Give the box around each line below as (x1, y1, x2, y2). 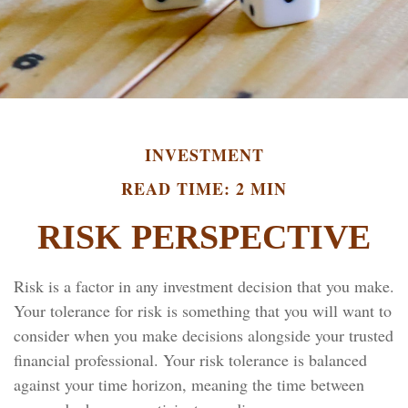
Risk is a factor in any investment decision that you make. (14, 275, 394, 297)
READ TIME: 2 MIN (121, 177, 287, 200)
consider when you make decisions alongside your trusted (14, 324, 393, 346)
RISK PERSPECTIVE (37, 218, 371, 256)
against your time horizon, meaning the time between (14, 373, 364, 395)
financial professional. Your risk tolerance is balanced (14, 349, 367, 371)
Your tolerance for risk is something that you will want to (14, 300, 392, 321)
